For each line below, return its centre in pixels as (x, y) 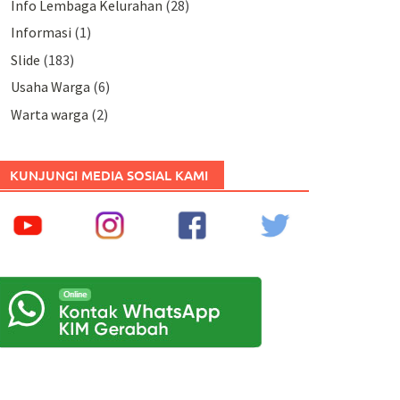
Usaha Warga (50, 87)
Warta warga (49, 114)
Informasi (41, 33)
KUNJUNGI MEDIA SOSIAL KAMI (108, 175)
